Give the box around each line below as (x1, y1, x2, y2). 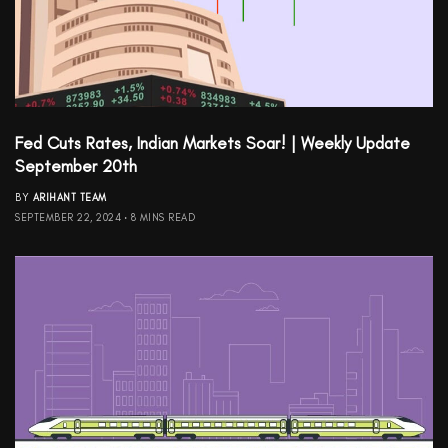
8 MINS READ (130, 211, 195, 225)
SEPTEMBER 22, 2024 (15, 211, 121, 225)
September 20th (15, 156, 137, 177)
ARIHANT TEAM (32, 191, 107, 205)
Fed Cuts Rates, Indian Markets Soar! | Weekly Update (15, 133, 410, 154)
